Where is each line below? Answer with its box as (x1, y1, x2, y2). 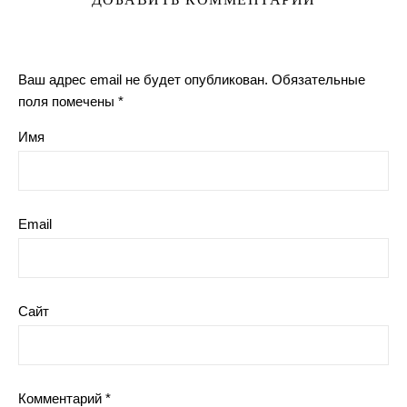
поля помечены (18, 94, 118, 110)
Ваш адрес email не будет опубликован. (18, 72, 268, 88)
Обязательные (272, 72, 365, 88)
